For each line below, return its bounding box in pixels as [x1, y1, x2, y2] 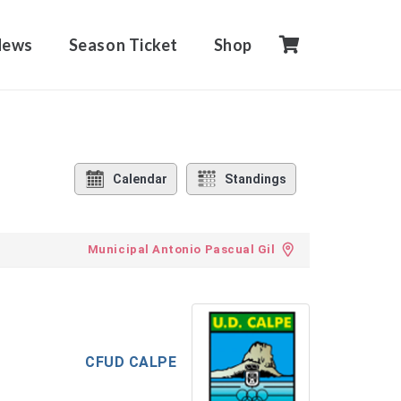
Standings [225, 172, 286, 186]
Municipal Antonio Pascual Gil [87, 243, 276, 256]
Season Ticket [68, 35, 178, 55]
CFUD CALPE [85, 354, 177, 371]
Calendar [113, 172, 167, 186]
